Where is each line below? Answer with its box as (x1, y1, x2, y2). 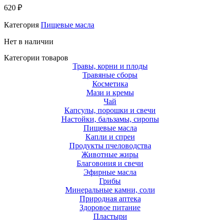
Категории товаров (4, 53, 68, 62)
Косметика (92, 79, 128, 88)
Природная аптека (79, 194, 141, 203)
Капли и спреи (85, 132, 135, 141)
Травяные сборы (82, 70, 137, 79)
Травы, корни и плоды (72, 61, 148, 70)
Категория (4, 20, 39, 29)
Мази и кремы (86, 88, 134, 97)
